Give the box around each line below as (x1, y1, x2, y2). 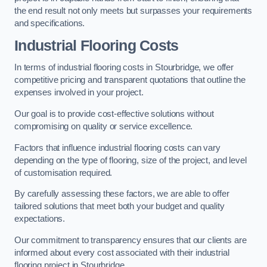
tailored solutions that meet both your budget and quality (14, 201, 225, 212)
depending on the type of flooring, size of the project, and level (14, 155, 247, 165)
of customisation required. (14, 167, 113, 178)
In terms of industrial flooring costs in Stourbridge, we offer (14, 63, 234, 73)
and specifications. (14, 18, 85, 29)
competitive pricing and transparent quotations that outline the (14, 75, 246, 85)
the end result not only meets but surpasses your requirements (14, 6, 253, 16)
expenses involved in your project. (14, 88, 144, 98)
